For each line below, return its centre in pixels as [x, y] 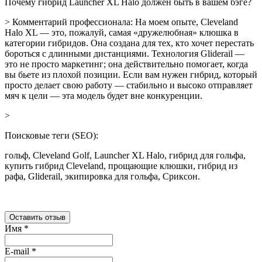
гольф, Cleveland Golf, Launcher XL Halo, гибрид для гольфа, [125, 156]
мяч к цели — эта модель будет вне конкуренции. [104, 96]
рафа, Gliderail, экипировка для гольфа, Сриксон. [102, 177]
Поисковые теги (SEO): [51, 136]
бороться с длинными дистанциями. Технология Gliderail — [125, 54]
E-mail [18, 251]
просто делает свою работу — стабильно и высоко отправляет [129, 85]
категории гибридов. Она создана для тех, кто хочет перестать [129, 43]
